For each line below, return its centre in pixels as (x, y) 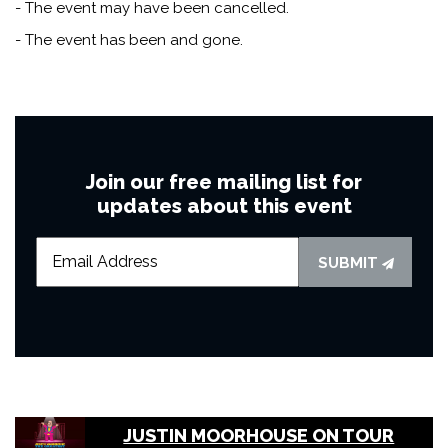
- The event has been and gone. (129, 39)
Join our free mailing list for (224, 181)
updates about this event (224, 205)
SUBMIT (349, 262)
